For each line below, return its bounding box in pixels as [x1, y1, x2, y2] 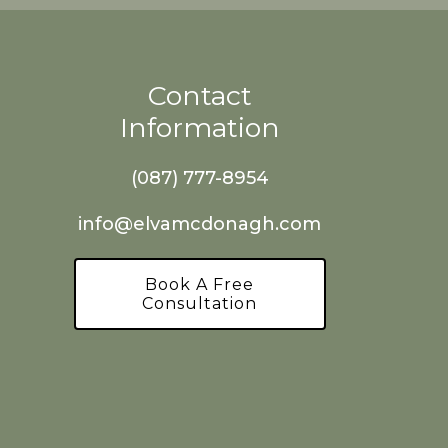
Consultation [142, 294, 258, 313]
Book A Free [145, 275, 255, 294]
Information [119, 111, 280, 144]
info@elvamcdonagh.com [78, 213, 322, 235]
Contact [147, 79, 252, 112]
